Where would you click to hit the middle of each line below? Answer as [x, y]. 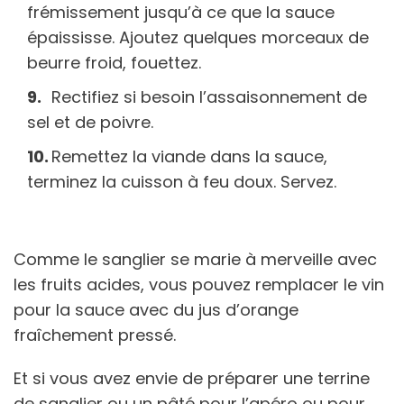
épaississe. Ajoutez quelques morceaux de [198, 38]
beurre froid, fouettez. [114, 63]
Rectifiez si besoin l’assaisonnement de [209, 97]
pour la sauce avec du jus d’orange [156, 310]
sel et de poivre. [90, 123]
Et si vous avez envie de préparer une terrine [192, 379]
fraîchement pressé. [95, 335]
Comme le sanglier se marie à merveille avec [195, 260]
